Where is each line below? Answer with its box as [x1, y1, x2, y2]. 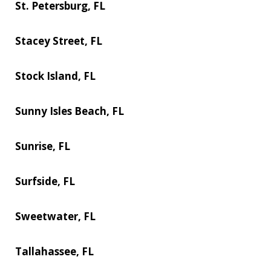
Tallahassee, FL [15, 244, 94, 258]
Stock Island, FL [15, 68, 96, 83]
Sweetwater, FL [15, 209, 96, 223]
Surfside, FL [15, 174, 75, 188]
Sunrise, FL [15, 139, 70, 153]
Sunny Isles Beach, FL [15, 103, 124, 118]
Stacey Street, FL [15, 33, 102, 48]
